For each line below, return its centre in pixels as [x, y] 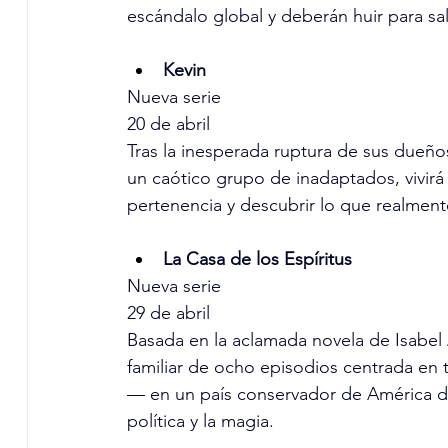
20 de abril [168, 124]
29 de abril [168, 313]
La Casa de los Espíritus [257, 259]
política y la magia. [200, 421]
